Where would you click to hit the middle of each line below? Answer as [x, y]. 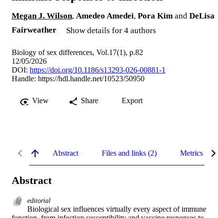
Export [132, 100]
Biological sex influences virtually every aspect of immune [117, 209]
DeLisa [202, 16]
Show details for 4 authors [111, 30]
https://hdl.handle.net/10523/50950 [91, 78]
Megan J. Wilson [42, 16]
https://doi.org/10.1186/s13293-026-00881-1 [98, 70]
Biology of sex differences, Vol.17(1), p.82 [77, 52]
